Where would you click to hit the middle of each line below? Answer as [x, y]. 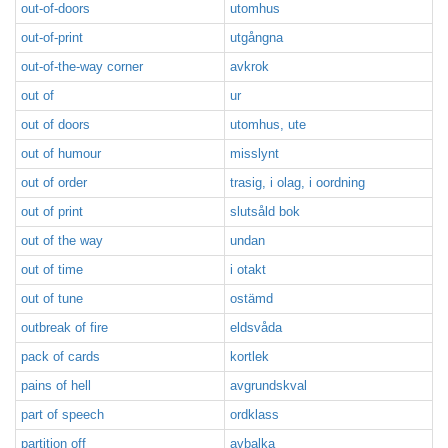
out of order [54, 182]
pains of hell [56, 385]
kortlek [249, 356]
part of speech [62, 414]
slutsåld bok [265, 211]
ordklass [254, 414]
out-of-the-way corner [82, 66]
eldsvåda [256, 327]
